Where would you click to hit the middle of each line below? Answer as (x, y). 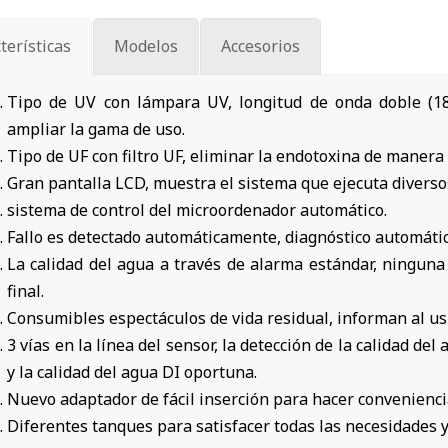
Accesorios (260, 46)
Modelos (146, 46)
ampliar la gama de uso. (96, 129)
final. (25, 291)
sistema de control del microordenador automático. (197, 210)
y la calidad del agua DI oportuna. (132, 372)
